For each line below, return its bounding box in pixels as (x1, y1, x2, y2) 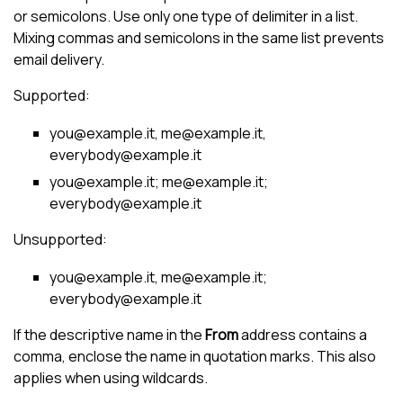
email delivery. (13, 49, 104, 69)
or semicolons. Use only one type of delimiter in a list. (13, 5, 358, 26)
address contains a (241, 325, 367, 345)
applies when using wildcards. (13, 368, 208, 389)
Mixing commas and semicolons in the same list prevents (13, 27, 384, 48)
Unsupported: (13, 229, 107, 250)
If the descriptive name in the (13, 325, 205, 345)
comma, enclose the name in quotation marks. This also (13, 346, 376, 367)
